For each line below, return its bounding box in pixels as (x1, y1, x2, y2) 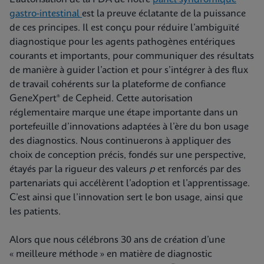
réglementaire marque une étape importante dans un (9, 108, 238, 118)
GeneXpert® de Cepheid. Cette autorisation (9, 94, 193, 104)
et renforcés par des (155, 164, 241, 174)
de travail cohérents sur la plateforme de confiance (9, 80, 226, 90)
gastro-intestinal (9, 9, 82, 19)
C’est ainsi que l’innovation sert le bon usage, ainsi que (9, 193, 243, 203)
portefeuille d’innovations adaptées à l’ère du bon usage (9, 122, 249, 132)
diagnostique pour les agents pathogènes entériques (9, 37, 235, 47)
